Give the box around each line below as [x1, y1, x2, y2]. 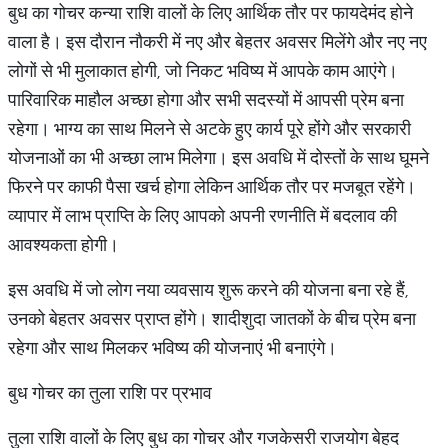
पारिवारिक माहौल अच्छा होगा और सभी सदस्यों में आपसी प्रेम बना [8, 88, 404, 111]
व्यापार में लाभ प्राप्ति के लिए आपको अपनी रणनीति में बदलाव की [8, 204, 397, 227]
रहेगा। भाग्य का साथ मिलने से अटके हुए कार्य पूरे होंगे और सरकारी [8, 117, 411, 140]
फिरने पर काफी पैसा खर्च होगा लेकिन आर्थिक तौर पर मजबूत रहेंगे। [8, 175, 416, 198]
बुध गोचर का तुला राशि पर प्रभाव [8, 381, 212, 404]
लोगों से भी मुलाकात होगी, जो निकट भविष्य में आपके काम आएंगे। [8, 59, 398, 82]
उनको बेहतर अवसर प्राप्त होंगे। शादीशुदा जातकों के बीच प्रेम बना [8, 307, 416, 330]
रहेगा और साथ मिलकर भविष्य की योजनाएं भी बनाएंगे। [8, 336, 337, 359]
